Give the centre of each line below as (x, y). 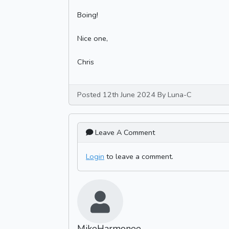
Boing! (88, 15)
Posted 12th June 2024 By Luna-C (134, 95)
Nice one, (93, 38)
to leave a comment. (139, 156)
